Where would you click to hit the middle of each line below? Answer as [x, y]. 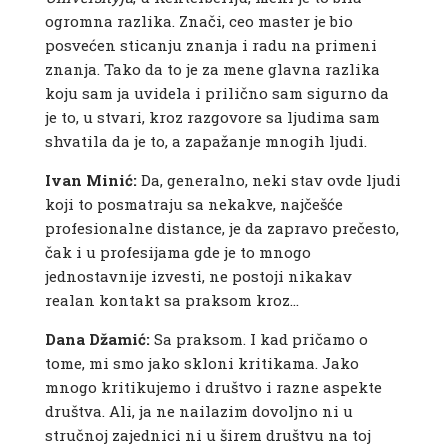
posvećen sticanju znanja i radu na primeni [210, 45]
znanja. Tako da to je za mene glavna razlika [212, 69]
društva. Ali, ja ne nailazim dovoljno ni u [198, 411]
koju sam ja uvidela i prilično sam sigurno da [216, 93]
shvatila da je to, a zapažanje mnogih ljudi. [205, 141]
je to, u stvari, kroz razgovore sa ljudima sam [212, 117]
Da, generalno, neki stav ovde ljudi [268, 180]
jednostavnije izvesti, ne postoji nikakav [198, 276]
